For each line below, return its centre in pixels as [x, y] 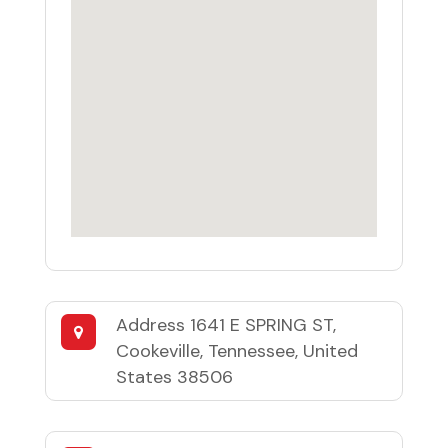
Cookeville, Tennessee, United [236, 350]
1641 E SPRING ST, [262, 324]
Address [152, 324]
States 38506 [174, 376]
